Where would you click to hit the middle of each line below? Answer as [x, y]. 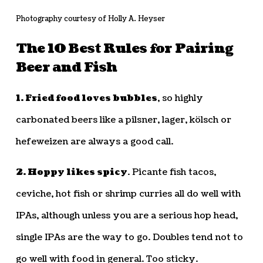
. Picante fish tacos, [171, 173]
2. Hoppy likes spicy [71, 173]
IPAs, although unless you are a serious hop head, [127, 216]
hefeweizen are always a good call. [94, 142]
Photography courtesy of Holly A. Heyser [90, 19]
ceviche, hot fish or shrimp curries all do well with [128, 194]
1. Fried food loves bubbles [86, 99]
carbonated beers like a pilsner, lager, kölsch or [123, 120]
